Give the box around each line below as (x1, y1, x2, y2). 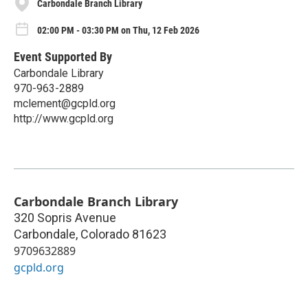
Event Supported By (14, 49, 112, 64)
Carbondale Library (14, 66, 104, 80)
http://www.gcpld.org (14, 111, 113, 125)
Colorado (80, 226, 129, 241)
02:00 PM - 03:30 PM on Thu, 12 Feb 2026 (37, 24, 199, 36)
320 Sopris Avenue (14, 210, 116, 225)
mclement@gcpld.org (14, 96, 115, 110)
